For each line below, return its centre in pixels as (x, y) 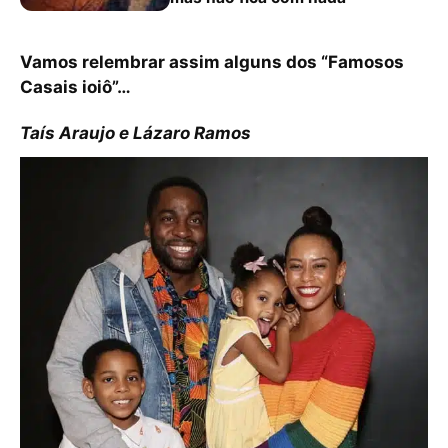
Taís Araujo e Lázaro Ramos (135, 133)
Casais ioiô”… (75, 87)
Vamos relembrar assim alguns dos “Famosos (212, 62)
